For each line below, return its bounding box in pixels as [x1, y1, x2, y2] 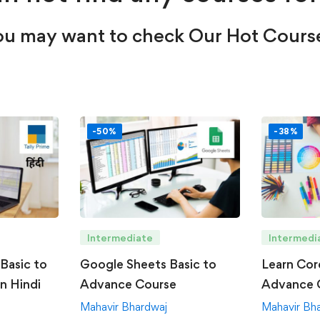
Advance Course [79, 276, 176, 292]
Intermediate [86, 231, 153, 244]
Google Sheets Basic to [79, 256, 216, 272]
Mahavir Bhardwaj [79, 300, 167, 314]
